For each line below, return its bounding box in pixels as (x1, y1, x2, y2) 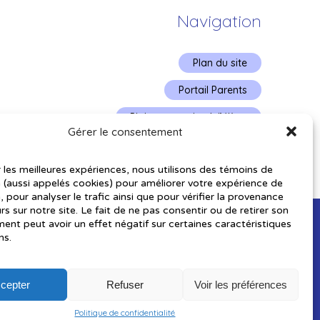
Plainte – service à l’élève (129, 110, 247, 124)
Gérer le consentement (67, 124, 182, 139)
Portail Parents (178, 83, 247, 96)
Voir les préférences (194, 278, 287, 291)
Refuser (106, 278, 144, 291)
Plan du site (192, 56, 247, 69)
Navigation (176, 10, 261, 31)
